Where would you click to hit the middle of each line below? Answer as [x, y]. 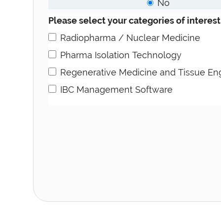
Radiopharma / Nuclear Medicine [130, 37]
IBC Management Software [117, 89]
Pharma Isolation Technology [121, 55]
